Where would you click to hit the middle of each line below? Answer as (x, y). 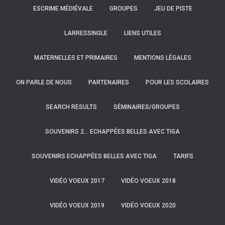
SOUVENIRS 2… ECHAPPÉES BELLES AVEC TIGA (113, 132)
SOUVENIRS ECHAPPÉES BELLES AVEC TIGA (94, 156)
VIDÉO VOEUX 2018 (148, 181)
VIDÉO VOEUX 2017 (77, 181)
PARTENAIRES (109, 82)
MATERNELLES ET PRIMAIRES (76, 58)
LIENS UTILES (142, 33)
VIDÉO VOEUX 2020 (148, 205)
